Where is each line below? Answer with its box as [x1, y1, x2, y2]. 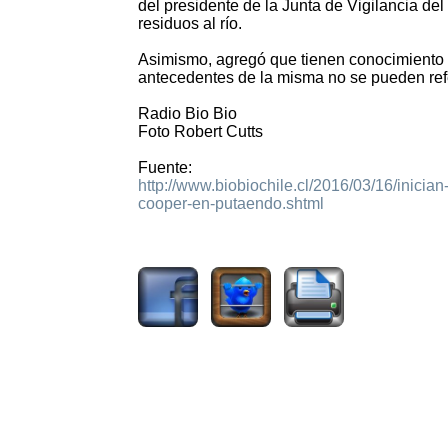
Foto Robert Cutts [138, 123, 263, 141]
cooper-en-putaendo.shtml [138, 195, 324, 213]
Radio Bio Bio [138, 105, 237, 123]
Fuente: [138, 159, 192, 177]
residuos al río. [138, 15, 242, 33]
